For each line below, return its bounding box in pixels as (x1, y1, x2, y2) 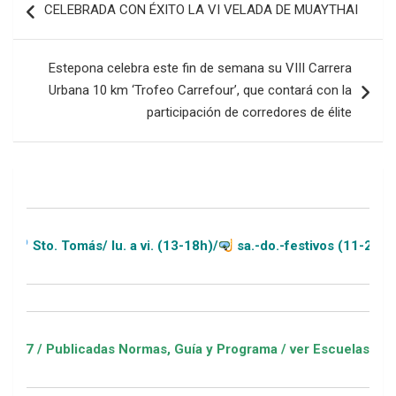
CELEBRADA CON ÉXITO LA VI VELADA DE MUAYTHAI (44, 2, 358, 19)
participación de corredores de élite (147, 104, 352, 121)
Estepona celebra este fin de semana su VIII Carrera (49, 60, 352, 77)
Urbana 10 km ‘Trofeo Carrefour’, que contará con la (49, 82, 352, 99)
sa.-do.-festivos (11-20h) (164, 238, 328, 255)
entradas (12, 38, 103, 65)
